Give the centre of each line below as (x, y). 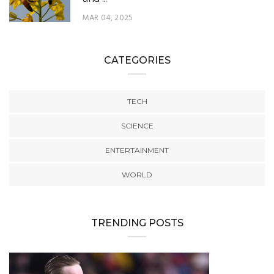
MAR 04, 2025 (108, 18)
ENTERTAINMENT (137, 150)
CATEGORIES (137, 60)
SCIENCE (137, 125)
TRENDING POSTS (137, 223)
